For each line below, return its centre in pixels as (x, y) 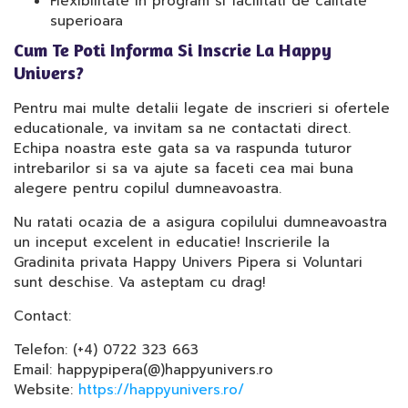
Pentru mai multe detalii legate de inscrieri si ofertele (202, 108)
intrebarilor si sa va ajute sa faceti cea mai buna (184, 168)
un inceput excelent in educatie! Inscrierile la (172, 242)
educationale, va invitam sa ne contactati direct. (182, 128)
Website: (46, 390)
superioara (87, 21)
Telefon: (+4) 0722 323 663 (106, 350)
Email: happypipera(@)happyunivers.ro (143, 370)
